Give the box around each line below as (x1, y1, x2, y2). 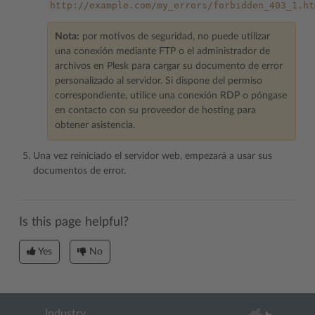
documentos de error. (33, 166, 126, 176)
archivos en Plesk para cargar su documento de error (55, 61, 283, 71)
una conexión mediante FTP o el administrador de (55, 46, 270, 56)
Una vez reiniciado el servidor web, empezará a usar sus (33, 151, 272, 161)
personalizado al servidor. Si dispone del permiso (55, 76, 262, 86)
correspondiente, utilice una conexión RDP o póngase (55, 91, 287, 101)
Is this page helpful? (19, 216, 129, 228)
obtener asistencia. (55, 120, 135, 130)
